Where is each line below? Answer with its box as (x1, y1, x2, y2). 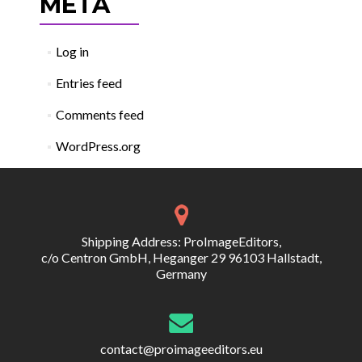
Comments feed (56, 107, 145, 122)
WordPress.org (56, 138, 141, 154)
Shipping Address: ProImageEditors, (81, 233, 281, 249)
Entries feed (56, 75, 123, 90)
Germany (155, 265, 207, 281)
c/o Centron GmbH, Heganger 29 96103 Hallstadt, (40, 249, 322, 265)
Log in (56, 44, 90, 59)
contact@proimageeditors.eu (99, 340, 263, 356)
